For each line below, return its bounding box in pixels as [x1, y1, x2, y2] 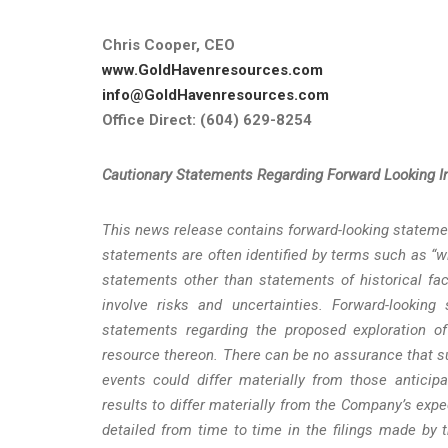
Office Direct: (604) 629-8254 [102, 110, 312, 129]
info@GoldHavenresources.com [102, 85, 329, 104]
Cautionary [102, 165, 172, 184]
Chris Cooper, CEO [102, 35, 235, 54]
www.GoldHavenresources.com [102, 60, 323, 79]
